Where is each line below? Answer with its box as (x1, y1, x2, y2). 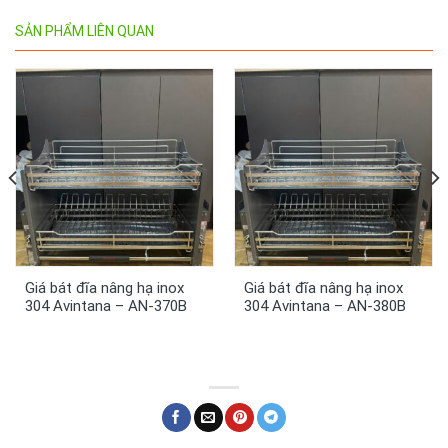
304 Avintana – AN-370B (24, 296, 187, 315)
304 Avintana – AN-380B (243, 296, 406, 315)
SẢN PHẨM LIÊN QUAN (15, 22, 154, 39)
